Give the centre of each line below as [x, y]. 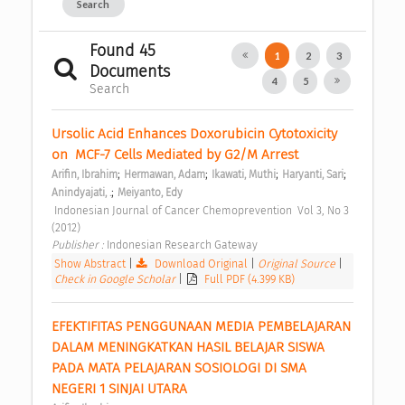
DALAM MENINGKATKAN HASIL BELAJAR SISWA [188, 347]
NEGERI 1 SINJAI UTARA [121, 388]
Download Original [202, 263]
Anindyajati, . [81, 192]
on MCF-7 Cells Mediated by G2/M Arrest [177, 154]
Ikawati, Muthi [244, 174]
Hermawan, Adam [165, 174]
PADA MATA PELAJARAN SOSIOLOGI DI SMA [179, 367]
